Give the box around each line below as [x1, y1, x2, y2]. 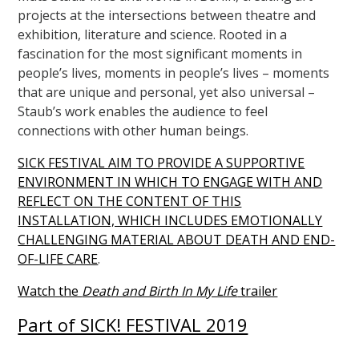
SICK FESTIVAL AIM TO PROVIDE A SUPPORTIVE [18, 153, 305, 171]
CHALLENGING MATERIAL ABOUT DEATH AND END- [18, 230, 336, 248]
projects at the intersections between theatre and [18, 6, 317, 24]
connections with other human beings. [18, 121, 249, 139]
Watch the [18, 281, 83, 300]
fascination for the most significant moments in [18, 44, 303, 63]
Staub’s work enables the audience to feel [18, 102, 268, 120]
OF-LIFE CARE [18, 249, 99, 268]
